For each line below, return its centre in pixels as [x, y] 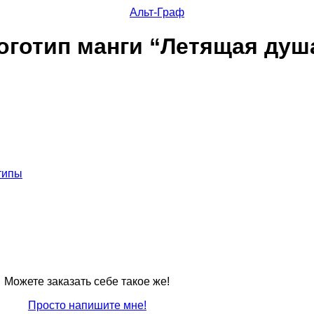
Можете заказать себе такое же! [87, 281]
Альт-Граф [157, 12]
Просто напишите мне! [87, 305]
